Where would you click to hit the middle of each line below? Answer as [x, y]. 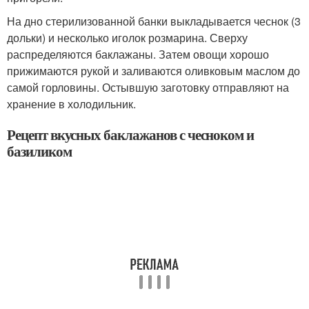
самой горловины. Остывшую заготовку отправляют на [148, 87]
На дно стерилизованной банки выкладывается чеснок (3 [154, 21]
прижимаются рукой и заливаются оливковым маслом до [153, 70]
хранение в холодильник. [71, 103]
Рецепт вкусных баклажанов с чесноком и [131, 134]
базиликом [39, 151]
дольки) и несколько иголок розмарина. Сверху [127, 37]
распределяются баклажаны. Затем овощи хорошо [138, 54]
